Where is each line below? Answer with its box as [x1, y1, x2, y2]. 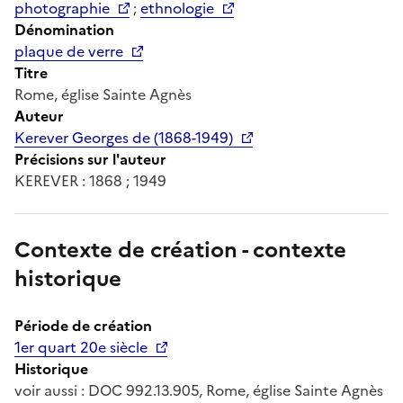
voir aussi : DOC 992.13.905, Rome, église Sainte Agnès [14, 379, 383, 401]
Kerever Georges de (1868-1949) [14, 126, 233, 148]
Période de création [14, 314, 152, 336]
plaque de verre [14, 40, 123, 62]
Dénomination [14, 18, 114, 40]
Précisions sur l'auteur [14, 148, 166, 170]
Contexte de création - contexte [14, 233, 346, 266]
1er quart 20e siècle [14, 336, 148, 358]
